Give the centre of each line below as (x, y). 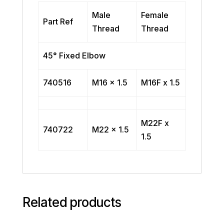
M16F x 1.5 (161, 82)
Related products (72, 202)
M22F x (155, 123)
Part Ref (58, 21)
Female (155, 15)
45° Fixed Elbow (74, 55)
